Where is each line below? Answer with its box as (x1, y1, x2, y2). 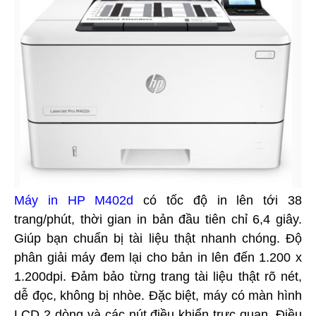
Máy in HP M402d (14, 193, 134, 207)
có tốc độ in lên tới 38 (133, 193, 303, 207)
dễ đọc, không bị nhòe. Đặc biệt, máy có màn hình (14, 288, 302, 303)
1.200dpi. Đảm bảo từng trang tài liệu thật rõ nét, (14, 269, 302, 284)
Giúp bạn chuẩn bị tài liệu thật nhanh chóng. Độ (14, 231, 302, 245)
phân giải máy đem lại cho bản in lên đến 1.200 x (14, 250, 302, 265)
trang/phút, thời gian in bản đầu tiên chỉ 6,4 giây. (14, 212, 302, 226)
